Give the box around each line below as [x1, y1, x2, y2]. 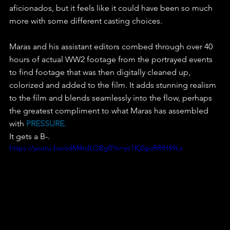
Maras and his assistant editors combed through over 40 [9, 42, 215, 52]
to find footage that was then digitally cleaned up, [9, 67, 193, 78]
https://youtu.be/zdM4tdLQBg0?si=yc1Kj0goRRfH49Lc [9, 143, 183, 153]
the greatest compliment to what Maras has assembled [9, 106, 210, 116]
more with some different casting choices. [9, 16, 162, 26]
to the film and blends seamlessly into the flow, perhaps [9, 93, 214, 103]
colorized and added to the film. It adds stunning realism [9, 80, 218, 90]
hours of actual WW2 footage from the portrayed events [9, 54, 215, 65]
